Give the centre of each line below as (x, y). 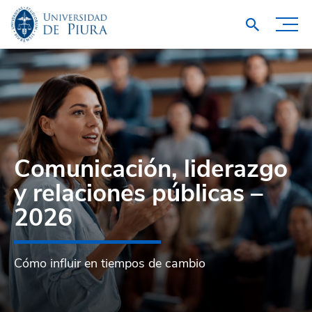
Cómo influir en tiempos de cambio (110, 263)
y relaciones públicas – (139, 193)
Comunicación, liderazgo (151, 169)
